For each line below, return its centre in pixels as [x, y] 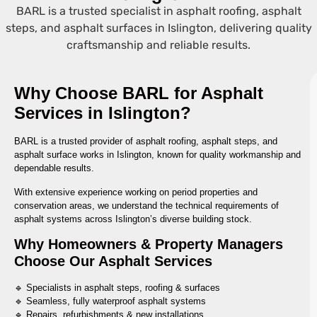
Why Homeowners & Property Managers [149, 244]
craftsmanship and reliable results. [158, 45]
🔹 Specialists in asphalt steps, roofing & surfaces [117, 288]
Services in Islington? [103, 113]
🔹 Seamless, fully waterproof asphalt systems [110, 301]
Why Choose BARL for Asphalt [139, 93]
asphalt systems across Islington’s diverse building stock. [133, 219]
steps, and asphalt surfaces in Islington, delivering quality [158, 28]
